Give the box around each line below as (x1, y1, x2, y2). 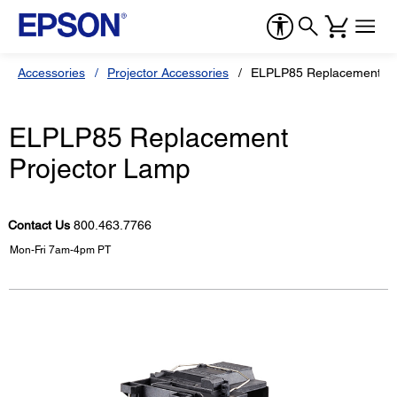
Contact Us (8, 218, 74, 233)
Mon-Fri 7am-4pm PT (10, 244, 111, 257)
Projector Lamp (9, 153, 191, 185)
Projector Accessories (107, 66, 229, 80)
